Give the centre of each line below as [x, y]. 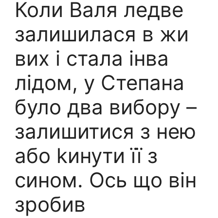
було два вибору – [106, 107]
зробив [50, 204]
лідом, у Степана [100, 82]
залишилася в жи [102, 34]
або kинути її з [86, 155]
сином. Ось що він [106, 180]
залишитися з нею [105, 131]
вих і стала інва [92, 58]
